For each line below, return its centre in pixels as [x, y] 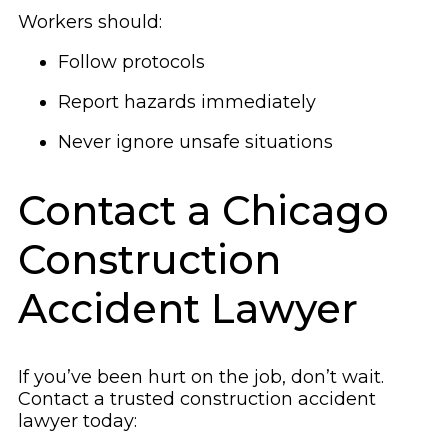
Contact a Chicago [203, 210]
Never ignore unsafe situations [195, 141]
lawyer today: [77, 421]
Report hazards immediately [187, 101]
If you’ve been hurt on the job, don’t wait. [201, 377]
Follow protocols [131, 61]
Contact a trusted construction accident [197, 399]
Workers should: [90, 21]
